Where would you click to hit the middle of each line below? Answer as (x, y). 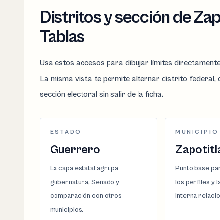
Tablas (62, 37)
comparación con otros (86, 196)
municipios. (67, 209)
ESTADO (66, 132)
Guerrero (75, 150)
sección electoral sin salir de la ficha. (101, 94)
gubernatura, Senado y (85, 182)
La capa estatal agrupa (84, 168)
